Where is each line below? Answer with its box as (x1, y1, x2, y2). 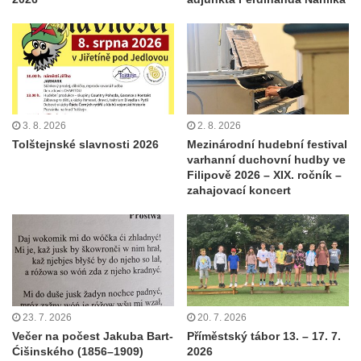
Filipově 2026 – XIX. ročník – (187, 168, 342, 182)
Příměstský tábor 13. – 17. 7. (187, 329, 341, 342)
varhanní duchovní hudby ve (187, 153, 346, 167)
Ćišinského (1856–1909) (12, 344, 143, 358)
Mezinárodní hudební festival (187, 138, 347, 151)
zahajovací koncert (187, 184, 291, 197)
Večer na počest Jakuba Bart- (12, 329, 173, 342)
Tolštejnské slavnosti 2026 (12, 138, 159, 151)
